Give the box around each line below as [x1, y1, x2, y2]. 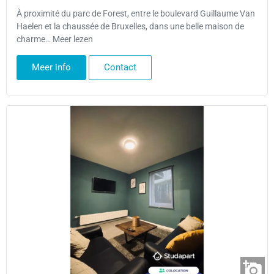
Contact [104, 61, 136, 73]
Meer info [32, 61, 71, 73]
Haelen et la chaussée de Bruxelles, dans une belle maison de [17, 21, 244, 32]
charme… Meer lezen [17, 34, 93, 45]
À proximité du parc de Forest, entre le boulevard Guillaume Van [17, 9, 255, 20]
